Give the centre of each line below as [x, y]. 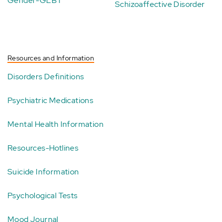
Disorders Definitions [46, 77]
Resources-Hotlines [43, 148]
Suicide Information [43, 172]
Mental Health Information [55, 124]
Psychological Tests [43, 196]
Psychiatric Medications [51, 101]
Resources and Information [51, 58]
